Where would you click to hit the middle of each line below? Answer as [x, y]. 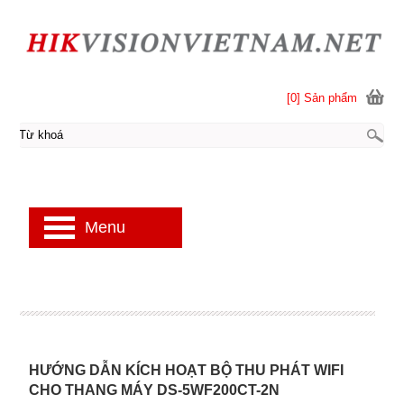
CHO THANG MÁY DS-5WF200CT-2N [154, 390]
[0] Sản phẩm [322, 97]
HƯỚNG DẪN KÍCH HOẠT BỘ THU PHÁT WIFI [186, 370]
